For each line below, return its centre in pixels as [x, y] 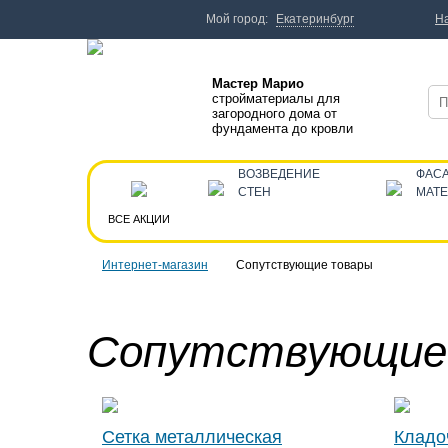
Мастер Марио [258, 83]
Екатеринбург [315, 19]
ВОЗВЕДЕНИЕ [279, 174]
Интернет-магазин [155, 265]
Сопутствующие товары [304, 265]
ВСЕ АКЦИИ [139, 219]
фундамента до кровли [282, 128]
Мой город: [237, 19]
